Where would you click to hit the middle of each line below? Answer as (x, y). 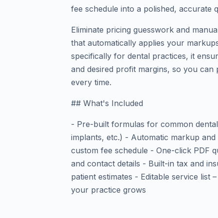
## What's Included (107, 103)
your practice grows (109, 190)
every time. (91, 82)
